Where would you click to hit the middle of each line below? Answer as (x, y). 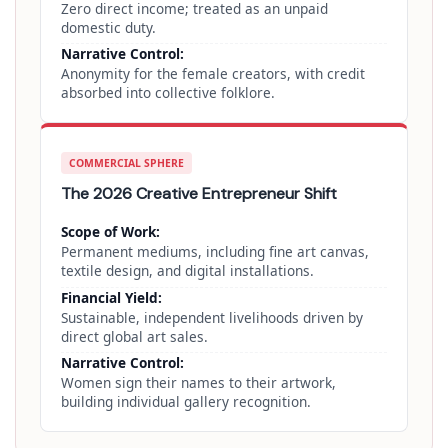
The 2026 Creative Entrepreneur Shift (199, 194)
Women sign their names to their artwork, (198, 383)
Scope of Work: (110, 232)
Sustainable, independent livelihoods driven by (212, 317)
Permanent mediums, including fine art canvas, (215, 252)
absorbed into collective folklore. (168, 93)
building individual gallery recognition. (186, 402)
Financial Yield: (111, 297)
